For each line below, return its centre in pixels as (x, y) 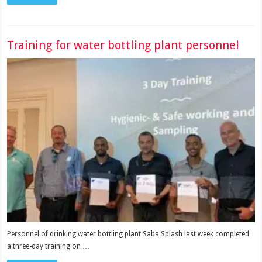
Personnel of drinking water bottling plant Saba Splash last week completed (128, 234)
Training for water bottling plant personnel (123, 45)
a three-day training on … (49, 247)
